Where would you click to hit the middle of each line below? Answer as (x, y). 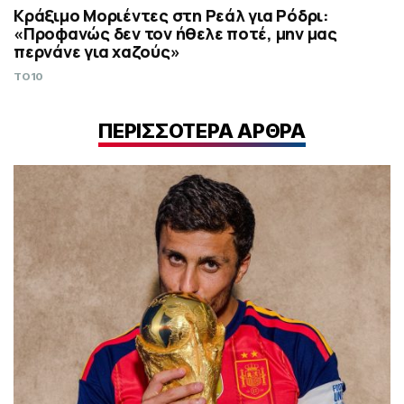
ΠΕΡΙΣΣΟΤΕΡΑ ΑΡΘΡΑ (202, 130)
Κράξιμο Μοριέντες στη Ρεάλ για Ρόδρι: (171, 16)
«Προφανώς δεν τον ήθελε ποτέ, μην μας (175, 34)
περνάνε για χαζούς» (97, 52)
